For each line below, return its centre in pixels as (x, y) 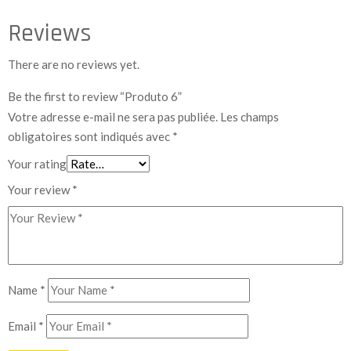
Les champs (248, 116)
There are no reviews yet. (74, 64)
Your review (40, 189)
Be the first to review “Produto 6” (95, 96)
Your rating (37, 163)
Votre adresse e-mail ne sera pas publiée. (113, 116)
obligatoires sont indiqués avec (90, 136)
